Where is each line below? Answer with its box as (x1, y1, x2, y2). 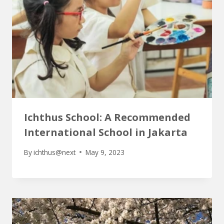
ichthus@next (33, 147, 76, 157)
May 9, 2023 (85, 147, 125, 157)
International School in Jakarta (24, 125, 187, 139)
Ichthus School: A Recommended (24, 110, 190, 124)
